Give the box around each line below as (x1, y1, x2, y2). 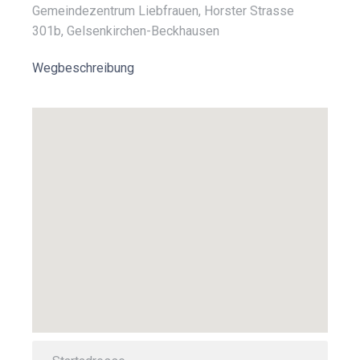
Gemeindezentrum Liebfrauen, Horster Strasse (32, 3, 294, 18)
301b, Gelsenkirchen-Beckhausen (32, 23, 219, 39)
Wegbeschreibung (32, 60, 134, 76)
